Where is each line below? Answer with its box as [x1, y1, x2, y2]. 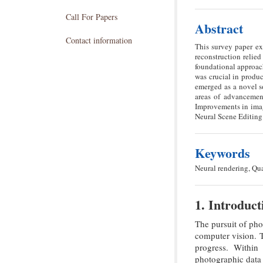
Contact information [66, 35, 132, 46]
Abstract [195, 19, 243, 39]
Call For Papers [66, 11, 117, 22]
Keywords [195, 143, 250, 163]
